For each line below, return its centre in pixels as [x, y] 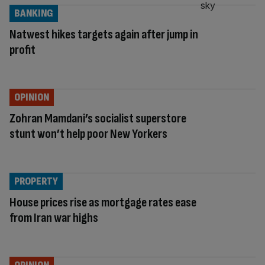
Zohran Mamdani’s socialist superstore [98, 118]
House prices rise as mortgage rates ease [103, 202]
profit [22, 50]
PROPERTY [36, 181]
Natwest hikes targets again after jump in [104, 34]
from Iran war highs [54, 218]
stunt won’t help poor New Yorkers [88, 134]
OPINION [32, 97]
